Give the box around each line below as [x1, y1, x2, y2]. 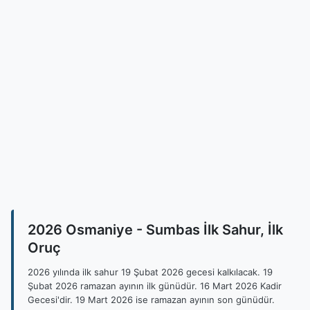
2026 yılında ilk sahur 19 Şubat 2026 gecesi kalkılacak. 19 [28, 266, 273, 277]
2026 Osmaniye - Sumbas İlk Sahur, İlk [28, 221, 283, 238]
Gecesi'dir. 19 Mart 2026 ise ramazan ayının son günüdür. [28, 294, 275, 305]
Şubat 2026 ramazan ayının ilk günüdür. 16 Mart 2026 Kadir [28, 280, 282, 291]
